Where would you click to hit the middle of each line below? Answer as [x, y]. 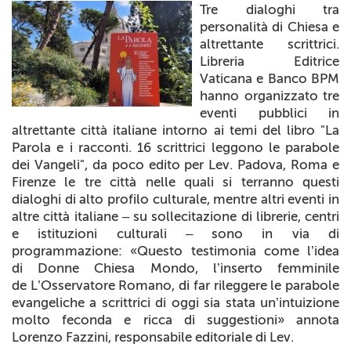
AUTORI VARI [181, 81]
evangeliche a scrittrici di [89, 302]
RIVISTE [164, 14]
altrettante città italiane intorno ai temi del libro [163, 130]
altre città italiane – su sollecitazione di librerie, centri [175, 216]
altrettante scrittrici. [270, 43]
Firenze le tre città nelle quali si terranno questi [175, 181]
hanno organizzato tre [270, 95]
